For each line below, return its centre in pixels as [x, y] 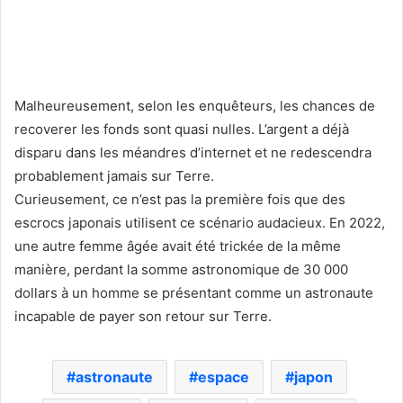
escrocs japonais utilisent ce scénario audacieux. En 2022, [200, 222]
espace [223, 376]
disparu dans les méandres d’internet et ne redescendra [193, 152]
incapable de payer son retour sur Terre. [143, 316]
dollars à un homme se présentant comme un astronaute [194, 292]
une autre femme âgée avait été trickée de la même [178, 246]
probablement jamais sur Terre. [114, 175]
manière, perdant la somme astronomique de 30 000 [181, 269]
